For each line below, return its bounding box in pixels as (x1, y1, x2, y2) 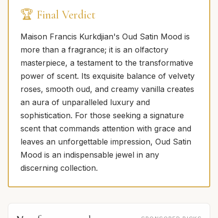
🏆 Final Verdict (20, 8, 95, 22)
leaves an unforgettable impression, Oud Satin (20, 137, 191, 147)
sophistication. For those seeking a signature (20, 110, 184, 121)
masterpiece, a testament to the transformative (20, 58, 193, 68)
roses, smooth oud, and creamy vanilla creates (20, 84, 194, 94)
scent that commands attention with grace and (20, 124, 191, 134)
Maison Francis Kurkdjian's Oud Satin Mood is (20, 32, 190, 42)
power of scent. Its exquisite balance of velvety (20, 71, 195, 81)
